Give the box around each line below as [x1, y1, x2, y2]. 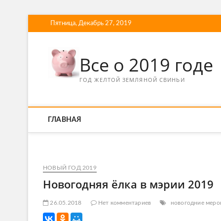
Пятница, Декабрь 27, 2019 [50, 20, 132, 27]
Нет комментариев [96, 200, 151, 206]
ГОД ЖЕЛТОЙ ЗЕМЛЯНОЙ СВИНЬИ [79, 76, 185, 83]
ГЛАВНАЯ [48, 116, 82, 123]
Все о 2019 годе [79, 53, 213, 77]
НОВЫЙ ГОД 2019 [43, 165, 97, 171]
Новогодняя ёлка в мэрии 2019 [43, 177, 214, 191]
